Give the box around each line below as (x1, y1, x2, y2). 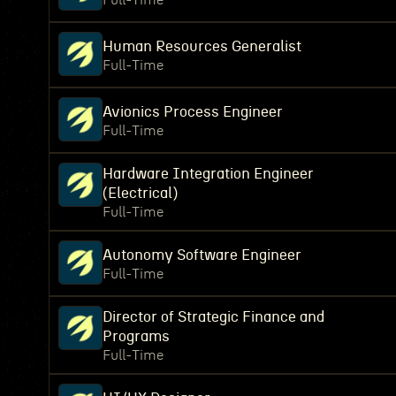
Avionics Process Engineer (103, 104, 283, 119)
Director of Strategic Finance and (103, 309, 324, 324)
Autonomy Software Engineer (103, 247, 301, 263)
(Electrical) (103, 186, 178, 201)
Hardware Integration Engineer (103, 166, 314, 181)
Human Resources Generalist (103, 39, 301, 54)
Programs (103, 329, 170, 344)
